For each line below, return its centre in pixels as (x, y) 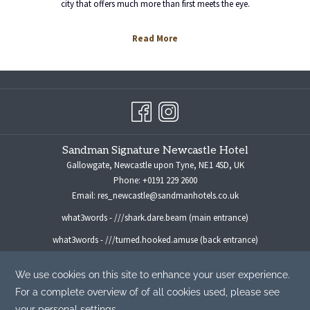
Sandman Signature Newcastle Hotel (155, 151)
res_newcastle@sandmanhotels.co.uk (168, 196)
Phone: (128, 181)
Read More (155, 38)
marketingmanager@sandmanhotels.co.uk (155, 277)
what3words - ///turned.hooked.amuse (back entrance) (155, 240)
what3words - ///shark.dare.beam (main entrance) (155, 218)
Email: (84, 196)
